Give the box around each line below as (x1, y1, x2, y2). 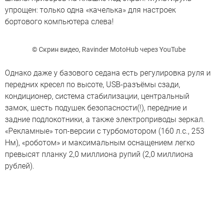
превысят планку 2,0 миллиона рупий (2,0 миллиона (5, 149, 193, 159)
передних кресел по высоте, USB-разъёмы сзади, (5, 79, 180, 89)
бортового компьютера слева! (5, 17, 114, 27)
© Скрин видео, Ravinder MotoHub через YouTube (31, 45, 186, 53)
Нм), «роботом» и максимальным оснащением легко (5, 138, 195, 147)
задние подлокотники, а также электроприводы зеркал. (5, 114, 205, 124)
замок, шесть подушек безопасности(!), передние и (5, 103, 187, 112)
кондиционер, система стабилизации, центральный (5, 91, 189, 101)
